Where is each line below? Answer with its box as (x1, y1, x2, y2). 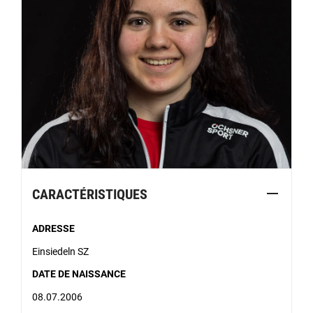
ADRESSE (32, 223, 75, 235)
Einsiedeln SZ (32, 245, 89, 257)
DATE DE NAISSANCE (32, 268, 126, 280)
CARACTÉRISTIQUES (32, 186, 147, 203)
